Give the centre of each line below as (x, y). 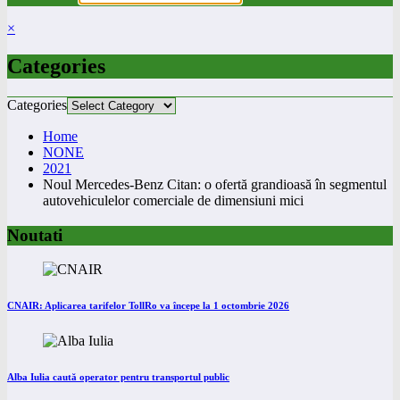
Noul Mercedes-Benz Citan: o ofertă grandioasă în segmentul (215, 184)
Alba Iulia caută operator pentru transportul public (118, 377)
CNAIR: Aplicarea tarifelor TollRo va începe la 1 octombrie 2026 (148, 306)
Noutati (35, 235)
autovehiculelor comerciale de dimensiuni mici (173, 200)
